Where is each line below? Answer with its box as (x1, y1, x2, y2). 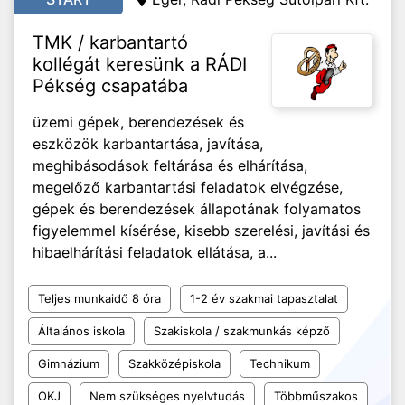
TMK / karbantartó (33, 32, 188, 53)
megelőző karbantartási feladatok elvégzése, (33, 178, 343, 196)
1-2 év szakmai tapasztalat (190, 291, 338, 306)
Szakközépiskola (128, 356, 221, 371)
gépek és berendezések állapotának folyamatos (33, 200, 361, 218)
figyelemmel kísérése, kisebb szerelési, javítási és (33, 221, 370, 240)
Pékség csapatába (33, 75, 188, 97)
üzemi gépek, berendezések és (33, 113, 244, 131)
